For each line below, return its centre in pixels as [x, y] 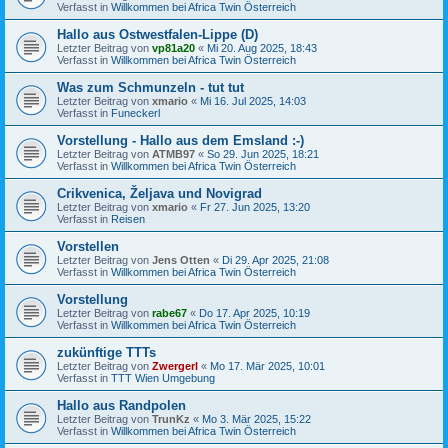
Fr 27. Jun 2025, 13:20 [255, 206]
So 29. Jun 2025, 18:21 [263, 153]
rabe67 [169, 312]
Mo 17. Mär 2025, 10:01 [267, 365]
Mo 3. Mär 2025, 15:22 [256, 418]
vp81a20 [173, 47]
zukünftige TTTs [106, 352]
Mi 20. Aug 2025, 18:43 [262, 47]
